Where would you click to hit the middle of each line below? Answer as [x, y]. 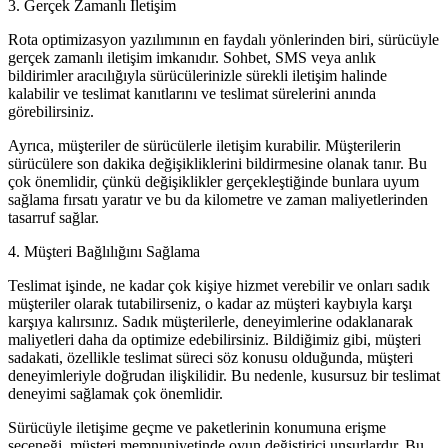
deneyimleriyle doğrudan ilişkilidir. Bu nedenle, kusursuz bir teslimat [224, 375]
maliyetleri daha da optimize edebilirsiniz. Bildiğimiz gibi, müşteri [214, 339]
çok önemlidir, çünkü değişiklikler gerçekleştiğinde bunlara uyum [213, 181]
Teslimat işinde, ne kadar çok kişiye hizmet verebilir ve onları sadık [219, 285]
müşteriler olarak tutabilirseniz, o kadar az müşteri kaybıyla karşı [210, 303]
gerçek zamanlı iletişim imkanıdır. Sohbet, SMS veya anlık [192, 57]
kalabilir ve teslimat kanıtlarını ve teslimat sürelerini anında [192, 93]
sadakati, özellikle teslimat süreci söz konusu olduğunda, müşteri [210, 357]
